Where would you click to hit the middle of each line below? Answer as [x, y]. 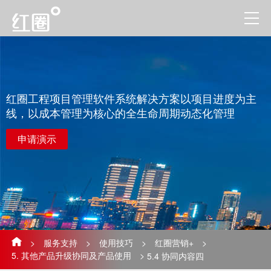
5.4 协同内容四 [175, 256]
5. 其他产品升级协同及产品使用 [71, 255]
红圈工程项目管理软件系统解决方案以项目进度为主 [131, 98]
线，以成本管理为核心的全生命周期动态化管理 [120, 113]
